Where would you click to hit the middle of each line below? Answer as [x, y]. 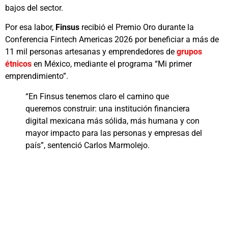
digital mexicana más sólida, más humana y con [112, 121]
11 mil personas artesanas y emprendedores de [91, 51]
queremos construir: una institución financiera [108, 108]
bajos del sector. [34, 8]
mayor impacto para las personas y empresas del [114, 133]
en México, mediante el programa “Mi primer [112, 64]
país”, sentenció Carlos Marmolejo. [88, 145]
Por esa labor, [30, 27]
